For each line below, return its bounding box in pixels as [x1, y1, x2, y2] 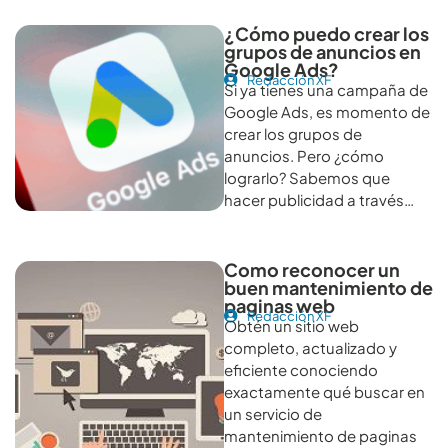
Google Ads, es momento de [224, 101, 430, 121]
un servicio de [224, 403, 322, 423]
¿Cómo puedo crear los [224, 21, 429, 45]
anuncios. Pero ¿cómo [224, 145, 384, 165]
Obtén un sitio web [224, 315, 359, 335]
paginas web [224, 293, 335, 317]
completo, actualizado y [224, 337, 397, 357]
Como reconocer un [224, 257, 400, 281]
